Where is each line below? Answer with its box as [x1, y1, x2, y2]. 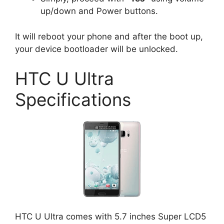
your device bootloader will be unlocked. [15, 43, 178, 54]
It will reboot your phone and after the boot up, [15, 31, 203, 41]
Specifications [15, 89, 131, 110]
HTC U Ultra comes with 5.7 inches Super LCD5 [15, 211, 206, 222]
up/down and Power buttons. [40, 6, 158, 16]
